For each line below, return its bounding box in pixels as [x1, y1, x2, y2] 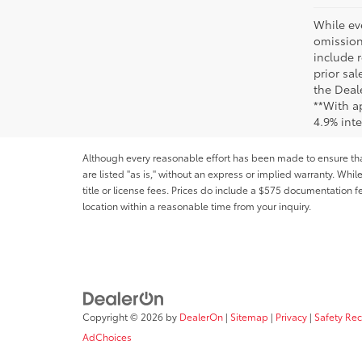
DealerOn [179, 309, 223, 324]
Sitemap [230, 309, 268, 324]
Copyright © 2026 [82, 309, 166, 324]
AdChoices [82, 329, 132, 343]
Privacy [276, 309, 307, 324]
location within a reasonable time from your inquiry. [82, 198, 311, 213]
